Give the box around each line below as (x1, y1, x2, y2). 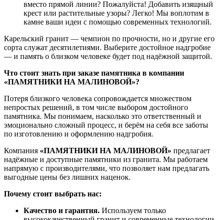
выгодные (4, 173, 38, 181)
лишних (70, 173, 99, 181)
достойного (147, 103, 188, 111)
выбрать (53, 190, 85, 198)
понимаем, (56, 112, 94, 120)
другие (177, 34, 202, 43)
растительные (56, 9, 105, 17)
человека (60, 94, 92, 103)
